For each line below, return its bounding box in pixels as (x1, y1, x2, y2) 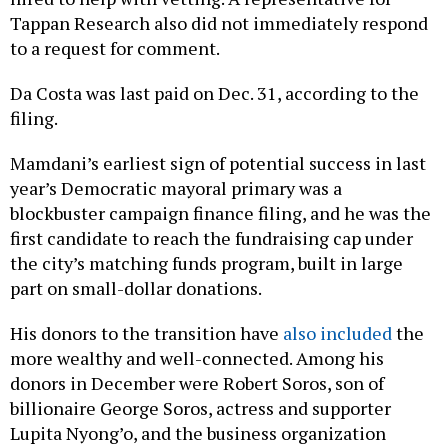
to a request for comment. (10, 35, 220, 60)
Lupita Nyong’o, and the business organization (10, 420, 386, 445)
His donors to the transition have (10, 320, 283, 345)
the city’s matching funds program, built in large (10, 250, 403, 275)
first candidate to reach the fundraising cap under (10, 225, 413, 250)
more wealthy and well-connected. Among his (10, 345, 384, 370)
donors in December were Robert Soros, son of (10, 370, 384, 395)
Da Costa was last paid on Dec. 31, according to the (10, 80, 419, 105)
